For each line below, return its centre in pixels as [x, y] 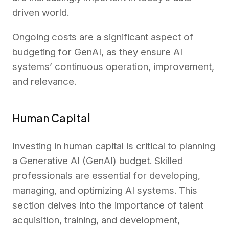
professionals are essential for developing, [106, 175]
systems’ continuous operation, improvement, [113, 67]
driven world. [41, 13]
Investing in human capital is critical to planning [114, 146]
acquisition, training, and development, [96, 220]
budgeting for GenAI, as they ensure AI [97, 52]
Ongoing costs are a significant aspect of [103, 37]
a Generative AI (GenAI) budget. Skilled [98, 161]
